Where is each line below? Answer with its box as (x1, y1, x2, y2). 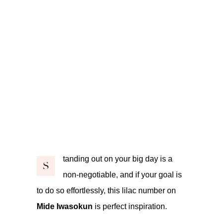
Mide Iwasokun (37, 202, 93, 211)
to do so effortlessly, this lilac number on (37, 186, 176, 195)
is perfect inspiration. (93, 202, 167, 211)
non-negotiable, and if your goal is (63, 170, 182, 179)
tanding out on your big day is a (63, 154, 172, 163)
